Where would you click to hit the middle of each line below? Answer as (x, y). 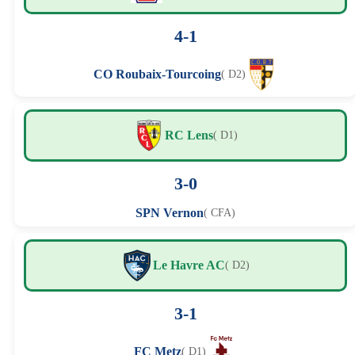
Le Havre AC (189, 265)
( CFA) (219, 213)
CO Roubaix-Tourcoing (157, 74)
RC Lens (189, 136)
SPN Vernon (170, 213)
